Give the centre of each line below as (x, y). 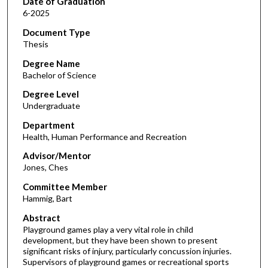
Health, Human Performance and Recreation (104, 136)
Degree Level (51, 94)
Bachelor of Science (59, 75)
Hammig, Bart (47, 199)
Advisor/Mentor (57, 156)
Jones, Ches (45, 167)
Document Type (56, 32)
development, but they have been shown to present (120, 240)
